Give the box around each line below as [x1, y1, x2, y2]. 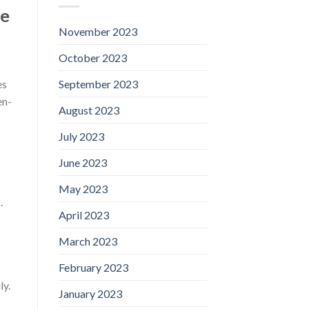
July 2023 [58, 129, 104, 143]
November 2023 [58, 24, 137, 38]
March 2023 [58, 234, 117, 248]
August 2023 [58, 103, 119, 117]
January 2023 [58, 286, 122, 300]
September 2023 [58, 77, 138, 90]
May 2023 [58, 181, 108, 195]
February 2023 [58, 260, 128, 274]
